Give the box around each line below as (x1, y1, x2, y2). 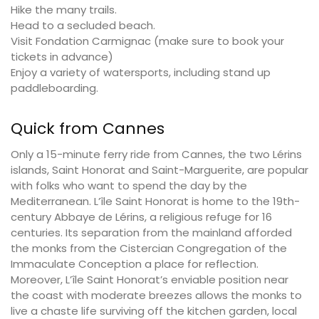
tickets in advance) (11, 49, 113, 65)
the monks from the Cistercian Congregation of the (11, 241, 287, 256)
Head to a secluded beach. (11, 18, 155, 33)
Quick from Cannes (11, 117, 164, 140)
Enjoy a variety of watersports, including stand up (11, 65, 271, 80)
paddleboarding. (11, 80, 98, 96)
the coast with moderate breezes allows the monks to (11, 288, 302, 303)
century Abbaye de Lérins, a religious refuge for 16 (11, 209, 272, 225)
